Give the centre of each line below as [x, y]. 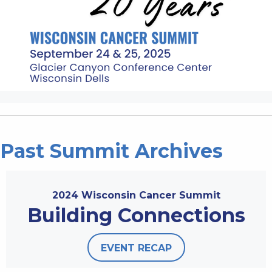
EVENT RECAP [136, 248]
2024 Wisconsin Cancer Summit [136, 195]
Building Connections [136, 215]
